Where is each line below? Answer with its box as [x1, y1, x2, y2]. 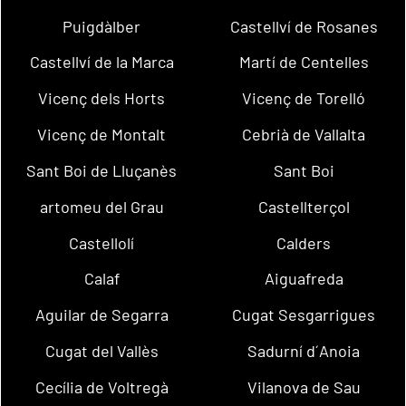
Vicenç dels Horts [38, 88, 166, 109]
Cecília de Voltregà [34, 376, 169, 397]
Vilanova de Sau [246, 376, 361, 397]
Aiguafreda [264, 268, 343, 289]
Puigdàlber [63, 15, 141, 36]
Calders [276, 232, 332, 253]
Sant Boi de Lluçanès [26, 159, 178, 180]
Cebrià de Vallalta [242, 124, 366, 145]
